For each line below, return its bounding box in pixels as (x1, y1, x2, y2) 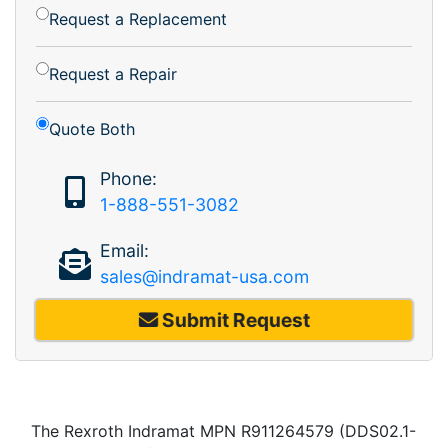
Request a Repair (49, 63, 177, 84)
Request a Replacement (49, 8, 227, 29)
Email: (99, 239, 149, 261)
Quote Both (49, 118, 135, 139)
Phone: (99, 167, 157, 189)
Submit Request (157, 307, 310, 332)
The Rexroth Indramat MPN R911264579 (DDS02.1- (31, 420, 416, 441)
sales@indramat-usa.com (99, 265, 309, 287)
